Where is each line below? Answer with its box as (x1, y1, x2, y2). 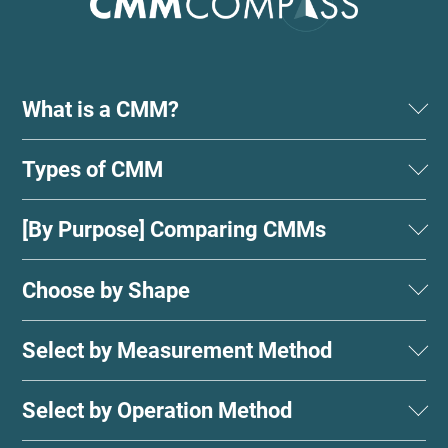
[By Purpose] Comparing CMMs (22, 217, 327, 243)
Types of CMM (22, 157, 164, 183)
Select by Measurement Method (22, 338, 333, 364)
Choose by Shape (22, 277, 191, 303)
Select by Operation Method (22, 398, 293, 424)
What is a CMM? (22, 96, 180, 122)
